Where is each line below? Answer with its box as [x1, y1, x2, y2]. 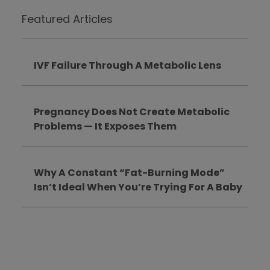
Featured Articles [21, 11, 113, 27]
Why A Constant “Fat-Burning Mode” [33, 166, 225, 180]
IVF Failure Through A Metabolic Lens [33, 58, 221, 73]
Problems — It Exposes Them [33, 119, 177, 134]
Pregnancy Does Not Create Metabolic [33, 105, 230, 119]
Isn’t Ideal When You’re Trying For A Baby [33, 180, 242, 195]
